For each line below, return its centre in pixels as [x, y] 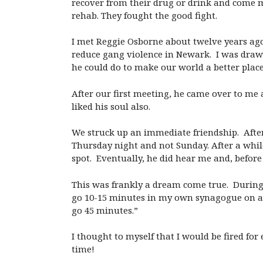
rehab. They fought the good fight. [144, 15]
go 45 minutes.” [105, 210]
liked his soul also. [111, 106]
